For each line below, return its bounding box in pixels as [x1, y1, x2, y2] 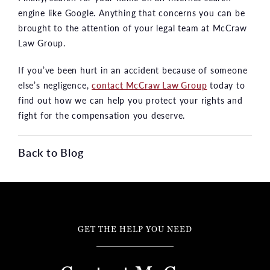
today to [207, 78, 245, 91]
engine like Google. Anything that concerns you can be [18, 6, 245, 19]
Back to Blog [18, 144, 84, 160]
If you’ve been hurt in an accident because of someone [18, 63, 248, 76]
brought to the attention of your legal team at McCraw [18, 21, 247, 34]
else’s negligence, [18, 78, 92, 91]
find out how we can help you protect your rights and [18, 93, 243, 106]
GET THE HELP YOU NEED [78, 224, 192, 234]
